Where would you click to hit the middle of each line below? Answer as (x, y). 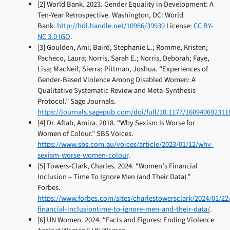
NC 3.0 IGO (54, 37)
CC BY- (203, 26)
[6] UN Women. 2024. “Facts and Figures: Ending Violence (126, 220)
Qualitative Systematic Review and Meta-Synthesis (116, 91)
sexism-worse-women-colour (83, 156)
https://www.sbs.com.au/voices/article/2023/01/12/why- (125, 145)
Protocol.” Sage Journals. (76, 102)
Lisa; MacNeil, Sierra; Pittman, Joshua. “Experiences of (122, 69)
